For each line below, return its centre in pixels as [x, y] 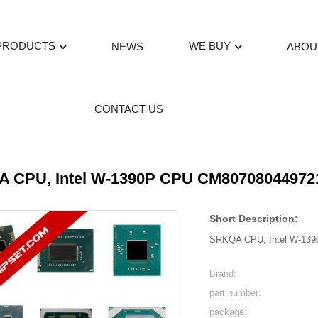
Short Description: [254, 219]
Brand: [223, 274]
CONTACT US [129, 109]
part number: [236, 293]
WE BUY [209, 46]
